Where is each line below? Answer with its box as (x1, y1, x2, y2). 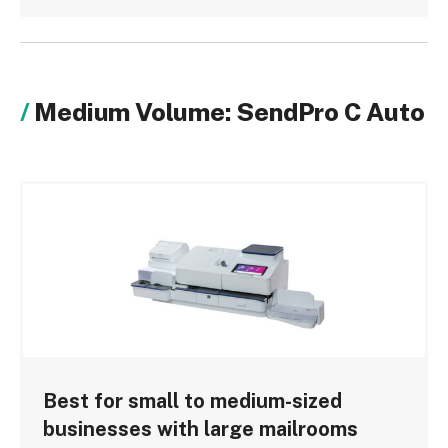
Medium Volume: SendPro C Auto (34, 97, 425, 127)
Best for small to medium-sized (43, 389, 342, 414)
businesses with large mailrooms (43, 417, 358, 442)
